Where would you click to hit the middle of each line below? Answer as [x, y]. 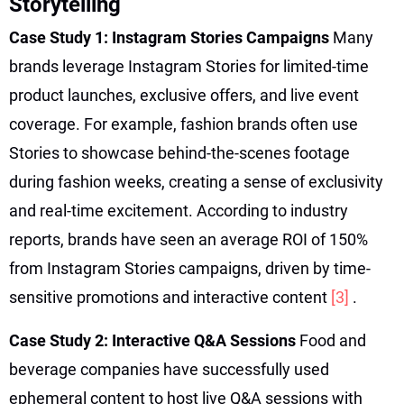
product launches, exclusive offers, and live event [184, 95]
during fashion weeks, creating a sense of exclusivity [196, 181]
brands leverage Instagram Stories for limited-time [189, 66]
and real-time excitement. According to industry [179, 210]
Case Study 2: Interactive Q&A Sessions [154, 340]
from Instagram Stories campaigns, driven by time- [190, 268]
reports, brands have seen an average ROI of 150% [188, 239]
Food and [333, 340]
